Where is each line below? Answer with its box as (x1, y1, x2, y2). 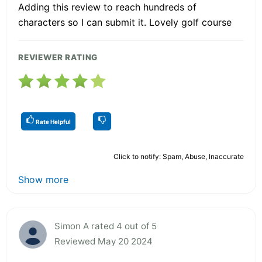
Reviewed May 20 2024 (54, 235, 153, 247)
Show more (18, 173, 68, 185)
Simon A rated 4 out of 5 (54, 220, 157, 232)
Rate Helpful (35, 118, 71, 125)
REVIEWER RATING (18, 52, 98, 62)
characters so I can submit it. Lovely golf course (18, 16, 232, 28)
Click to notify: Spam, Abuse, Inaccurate (113, 151, 244, 161)
